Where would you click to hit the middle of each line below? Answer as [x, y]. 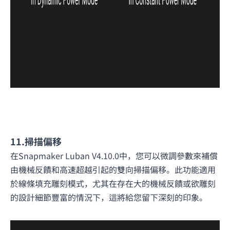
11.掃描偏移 [36, 141]
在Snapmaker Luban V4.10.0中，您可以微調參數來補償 [114, 155]
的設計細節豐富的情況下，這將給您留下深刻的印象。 [109, 197]
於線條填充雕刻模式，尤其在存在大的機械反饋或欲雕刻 [113, 183]
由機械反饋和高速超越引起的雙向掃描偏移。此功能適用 [113, 169]
